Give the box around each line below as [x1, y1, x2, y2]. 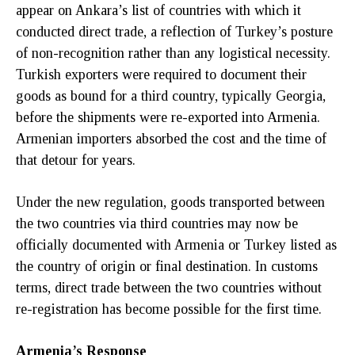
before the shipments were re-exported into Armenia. [16, 109, 320, 125]
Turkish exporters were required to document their [16, 66, 307, 82]
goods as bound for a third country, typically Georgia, [16, 87, 326, 104]
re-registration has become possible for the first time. [16, 300, 322, 317]
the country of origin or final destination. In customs [16, 258, 318, 274]
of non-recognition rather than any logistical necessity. [16, 44, 330, 61]
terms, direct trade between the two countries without [16, 279, 322, 296]
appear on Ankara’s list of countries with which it [16, 2, 301, 18]
